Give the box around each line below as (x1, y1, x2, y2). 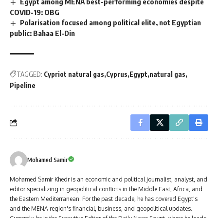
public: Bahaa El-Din (10, 28, 75, 37)
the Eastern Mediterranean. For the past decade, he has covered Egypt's (10, 195, 198, 202)
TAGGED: (17, 70, 42, 78)
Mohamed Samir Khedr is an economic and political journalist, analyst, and (10, 175, 207, 183)
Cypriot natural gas (44, 70, 104, 78)
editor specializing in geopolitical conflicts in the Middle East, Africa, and (10, 185, 202, 193)
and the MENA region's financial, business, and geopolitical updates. (10, 204, 192, 212)
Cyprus (106, 70, 127, 78)
